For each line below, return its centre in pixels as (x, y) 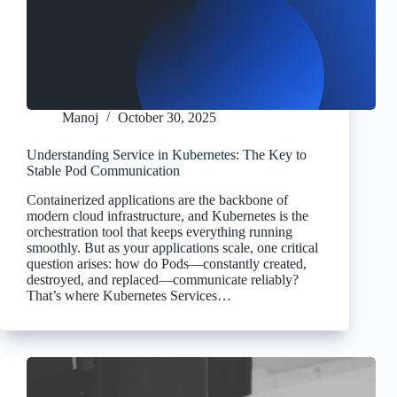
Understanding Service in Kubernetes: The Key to (167, 155)
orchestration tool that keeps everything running (160, 232)
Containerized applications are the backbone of (157, 200)
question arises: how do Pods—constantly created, (167, 264)
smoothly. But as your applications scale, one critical (172, 248)
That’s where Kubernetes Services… (129, 296)
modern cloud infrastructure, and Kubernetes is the (167, 216)
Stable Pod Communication (103, 171)
